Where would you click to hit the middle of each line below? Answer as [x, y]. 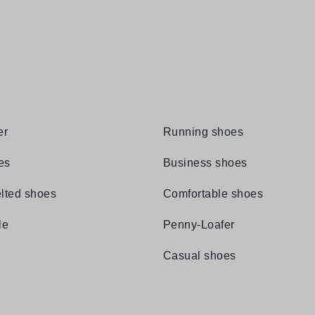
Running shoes [204, 132]
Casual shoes [200, 256]
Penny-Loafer [199, 225]
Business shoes [205, 163]
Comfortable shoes [213, 194]
